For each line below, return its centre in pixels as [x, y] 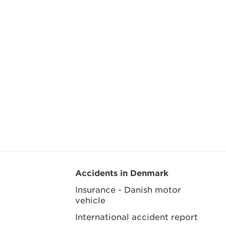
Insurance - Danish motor [128, 189]
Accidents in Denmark [122, 173]
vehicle [90, 200]
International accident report [136, 216]
